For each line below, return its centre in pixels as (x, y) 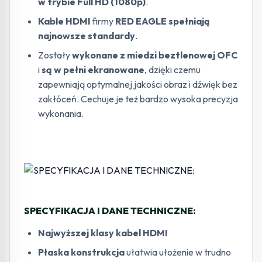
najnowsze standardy (87, 35)
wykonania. (61, 113)
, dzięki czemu (173, 69)
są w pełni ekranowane (93, 69)
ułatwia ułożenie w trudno (178, 252)
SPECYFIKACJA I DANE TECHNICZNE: (110, 210)
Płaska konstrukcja (81, 252)
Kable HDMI (64, 21)
